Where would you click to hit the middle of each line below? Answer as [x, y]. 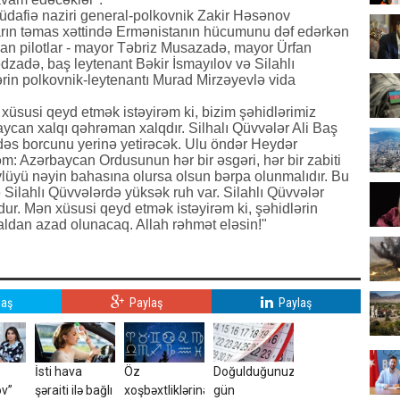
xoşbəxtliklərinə [167, 390]
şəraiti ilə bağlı [74, 390]
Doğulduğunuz [254, 371]
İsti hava [58, 371]
